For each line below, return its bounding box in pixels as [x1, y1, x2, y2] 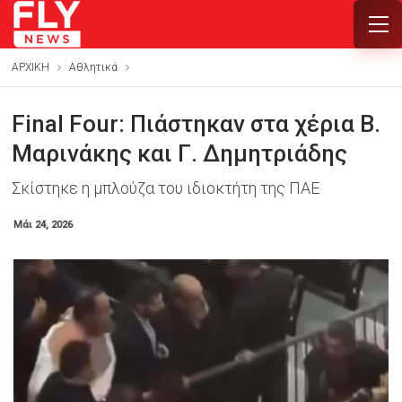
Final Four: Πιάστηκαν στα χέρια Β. [11, 110, 380, 137]
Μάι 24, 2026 [13, 219, 73, 231]
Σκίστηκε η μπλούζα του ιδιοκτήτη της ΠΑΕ [11, 179, 319, 197]
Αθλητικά [68, 61, 118, 74]
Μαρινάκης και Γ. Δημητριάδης [11, 140, 347, 167]
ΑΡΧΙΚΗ [11, 61, 49, 74]
